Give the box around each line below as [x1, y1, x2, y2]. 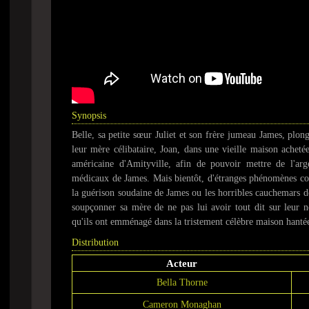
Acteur [166, 257, 197, 269]
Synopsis [72, 110, 106, 121]
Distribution [72, 237, 119, 248]
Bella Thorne [156, 277, 208, 288]
